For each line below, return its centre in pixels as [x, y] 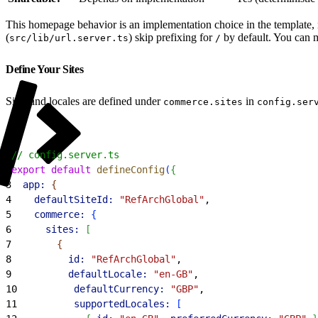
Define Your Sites [46, 69]
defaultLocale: [79, 274]
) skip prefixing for [172, 37]
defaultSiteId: [62, 199]
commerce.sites [203, 102]
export [28, 169]
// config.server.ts [65, 154]
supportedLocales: [94, 303]
